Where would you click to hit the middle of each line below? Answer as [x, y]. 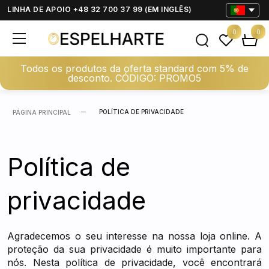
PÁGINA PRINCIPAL [42, 112]
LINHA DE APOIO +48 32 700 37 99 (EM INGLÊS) [100, 9]
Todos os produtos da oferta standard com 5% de [134, 68]
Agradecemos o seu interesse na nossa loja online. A [134, 236]
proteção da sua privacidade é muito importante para [134, 249]
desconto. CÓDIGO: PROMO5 [134, 78]
